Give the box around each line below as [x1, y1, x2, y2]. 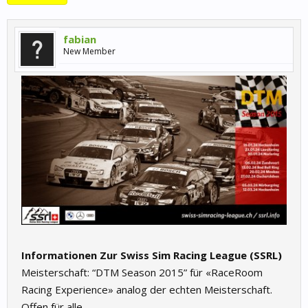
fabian [63, 32, 96, 46]
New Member [63, 45, 115, 57]
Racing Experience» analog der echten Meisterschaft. [21, 283, 272, 297]
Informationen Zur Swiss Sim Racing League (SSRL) [21, 248, 282, 263]
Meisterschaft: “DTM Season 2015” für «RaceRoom [21, 265, 263, 280]
